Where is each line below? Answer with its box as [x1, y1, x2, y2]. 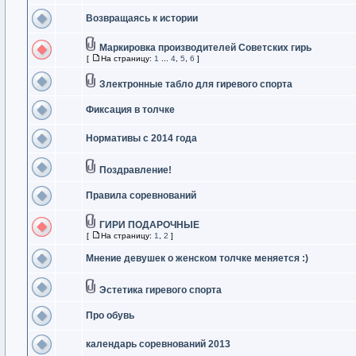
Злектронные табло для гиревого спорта [99, 79, 292, 90]
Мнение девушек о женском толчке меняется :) [86, 253, 308, 264]
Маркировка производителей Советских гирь [99, 42, 311, 53]
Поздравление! [99, 164, 172, 176]
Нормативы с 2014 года [86, 133, 197, 144]
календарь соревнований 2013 [86, 339, 230, 350]
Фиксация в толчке [86, 104, 175, 115]
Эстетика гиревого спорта [99, 284, 222, 296]
